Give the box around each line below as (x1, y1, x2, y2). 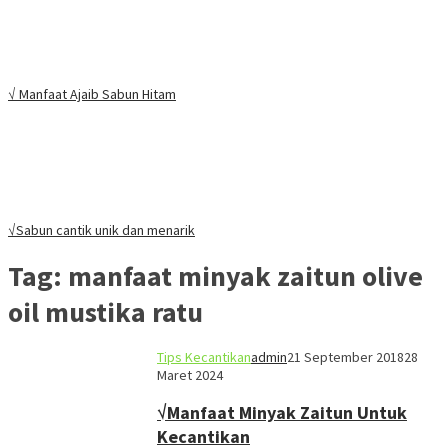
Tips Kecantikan (157, 348, 251, 367)
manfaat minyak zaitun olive (68, 257, 423, 294)
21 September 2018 (287, 348, 404, 367)
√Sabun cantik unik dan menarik (8, 220, 195, 239)
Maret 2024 (157, 366, 223, 385)
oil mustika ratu (8, 293, 203, 330)
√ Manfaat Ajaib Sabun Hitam (8, 84, 176, 103)
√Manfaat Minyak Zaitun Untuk (157, 401, 407, 425)
